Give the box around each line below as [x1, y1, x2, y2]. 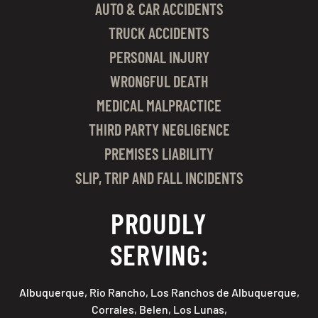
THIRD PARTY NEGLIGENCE [88, 120, 230, 138]
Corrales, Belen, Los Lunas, [91, 302, 227, 316]
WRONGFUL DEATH [109, 72, 209, 90]
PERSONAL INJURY [109, 48, 209, 66]
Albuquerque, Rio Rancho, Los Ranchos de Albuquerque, [18, 285, 300, 299]
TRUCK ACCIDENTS [109, 23, 209, 42]
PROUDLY [110, 205, 208, 240]
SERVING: [109, 236, 209, 271]
